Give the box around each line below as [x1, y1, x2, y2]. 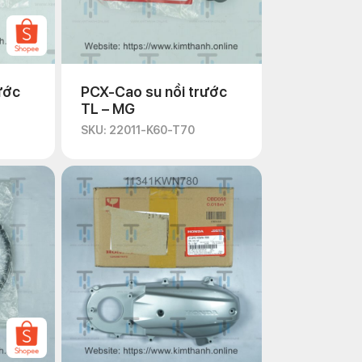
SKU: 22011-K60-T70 [81, 124, 195, 137]
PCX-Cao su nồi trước [81, 83, 227, 100]
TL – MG [81, 100, 135, 117]
